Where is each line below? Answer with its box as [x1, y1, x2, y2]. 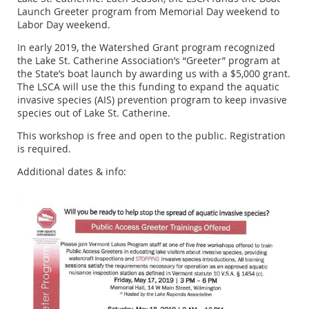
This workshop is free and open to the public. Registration [17, 129, 286, 143]
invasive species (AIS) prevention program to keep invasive [17, 93, 287, 107]
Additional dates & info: [17, 165, 126, 179]
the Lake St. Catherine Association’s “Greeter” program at [17, 54, 280, 68]
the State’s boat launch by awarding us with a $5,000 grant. [17, 67, 290, 81]
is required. [17, 142, 71, 156]
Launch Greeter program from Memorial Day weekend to [17, 5, 279, 19]
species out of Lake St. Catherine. [17, 106, 170, 120]
